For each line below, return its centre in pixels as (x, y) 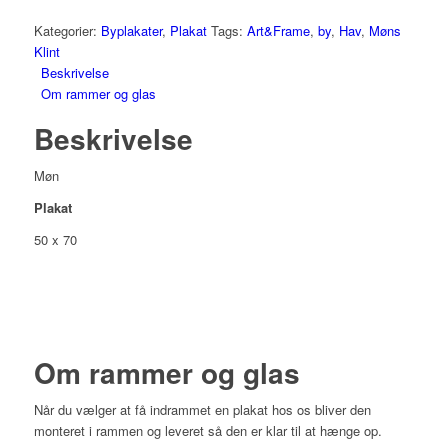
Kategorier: (67, 31)
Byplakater (131, 31)
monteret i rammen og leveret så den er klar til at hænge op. (207, 430)
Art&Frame (278, 31)
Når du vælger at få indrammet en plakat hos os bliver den (202, 409)
